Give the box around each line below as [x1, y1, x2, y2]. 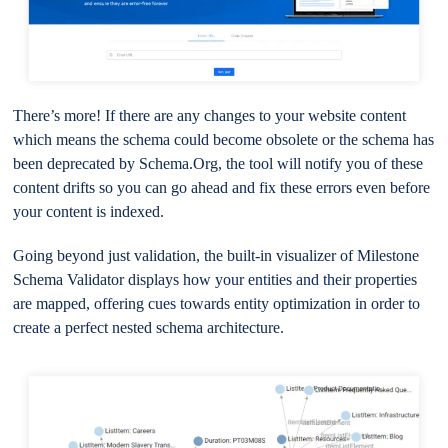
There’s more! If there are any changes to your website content [13, 106, 407, 124]
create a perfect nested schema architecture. [13, 318, 293, 336]
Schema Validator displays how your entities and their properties [13, 270, 418, 288]
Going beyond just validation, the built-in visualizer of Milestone [13, 246, 420, 264]
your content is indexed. [13, 202, 173, 220]
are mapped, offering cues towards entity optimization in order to [13, 294, 421, 312]
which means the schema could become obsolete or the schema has [13, 130, 435, 148]
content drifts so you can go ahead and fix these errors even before [13, 178, 431, 196]
